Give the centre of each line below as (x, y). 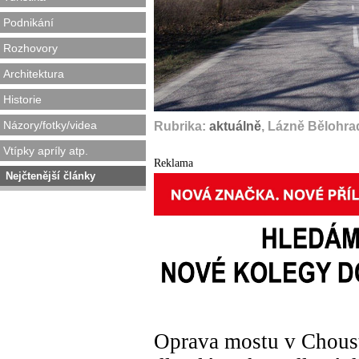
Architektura (34, 74)
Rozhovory (30, 48)
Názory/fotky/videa (50, 125)
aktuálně (235, 126)
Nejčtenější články (50, 176)
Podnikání (28, 22)
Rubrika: (182, 126)
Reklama (173, 163)
